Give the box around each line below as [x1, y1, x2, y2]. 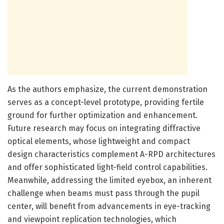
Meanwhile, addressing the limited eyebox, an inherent [7, 175, 211, 185]
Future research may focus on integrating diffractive [7, 123, 200, 133]
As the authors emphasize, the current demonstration [7, 84, 207, 94]
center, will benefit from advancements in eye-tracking [7, 201, 210, 211]
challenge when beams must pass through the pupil [7, 188, 199, 198]
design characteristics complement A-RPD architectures [7, 149, 215, 159]
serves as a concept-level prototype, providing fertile [7, 97, 204, 107]
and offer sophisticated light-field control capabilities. [7, 162, 207, 172]
